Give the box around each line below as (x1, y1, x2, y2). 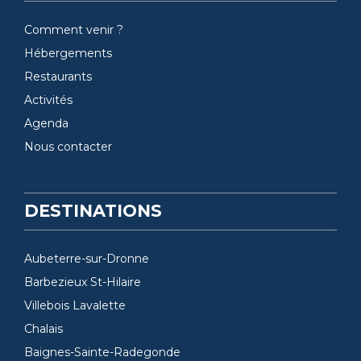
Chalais (24, 322, 63, 337)
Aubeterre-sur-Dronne (24, 251, 149, 267)
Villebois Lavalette (24, 298, 126, 313)
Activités (24, 92, 73, 107)
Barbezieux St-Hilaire (24, 275, 141, 290)
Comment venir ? (24, 22, 123, 37)
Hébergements (24, 45, 112, 60)
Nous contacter (24, 139, 112, 154)
